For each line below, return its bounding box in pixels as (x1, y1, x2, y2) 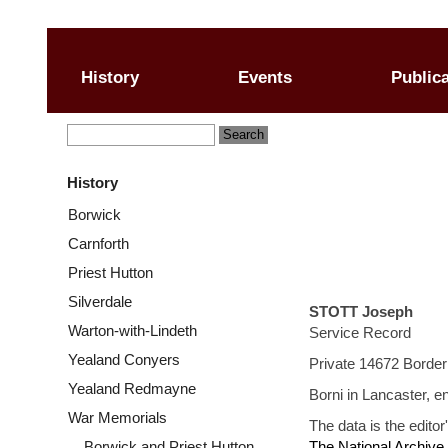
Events (238, 68, 292, 87)
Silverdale (68, 293, 132, 310)
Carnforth (68, 235, 129, 252)
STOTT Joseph (309, 303, 417, 320)
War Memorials (68, 409, 167, 426)
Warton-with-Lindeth (68, 322, 197, 339)
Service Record (309, 324, 415, 341)
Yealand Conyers (68, 351, 180, 368)
